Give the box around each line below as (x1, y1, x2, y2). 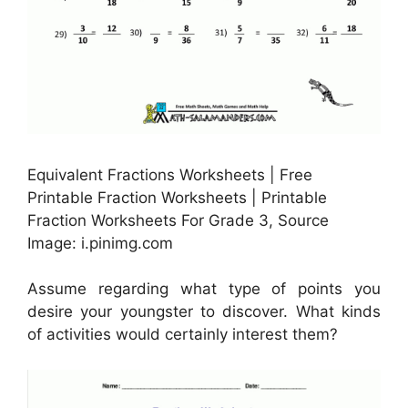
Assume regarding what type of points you (27, 280, 381, 299)
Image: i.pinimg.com (27, 233, 173, 252)
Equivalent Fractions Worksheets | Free (27, 165, 312, 184)
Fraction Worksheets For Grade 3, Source (27, 210, 329, 229)
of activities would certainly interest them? (27, 325, 338, 344)
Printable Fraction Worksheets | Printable (27, 188, 327, 207)
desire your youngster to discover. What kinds (27, 302, 381, 321)
